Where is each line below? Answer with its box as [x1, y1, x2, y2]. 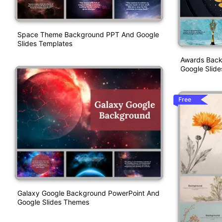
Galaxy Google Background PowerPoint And [17, 189, 160, 198]
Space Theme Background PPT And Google [17, 30, 159, 39]
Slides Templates [17, 39, 72, 48]
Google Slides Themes [17, 198, 89, 207]
